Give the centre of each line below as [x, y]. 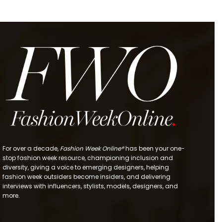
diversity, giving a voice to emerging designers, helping [86, 167]
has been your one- [154, 148]
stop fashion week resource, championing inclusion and [88, 158]
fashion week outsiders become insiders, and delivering [86, 176]
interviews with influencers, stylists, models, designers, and [90, 186]
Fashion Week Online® [92, 148]
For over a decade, [31, 148]
